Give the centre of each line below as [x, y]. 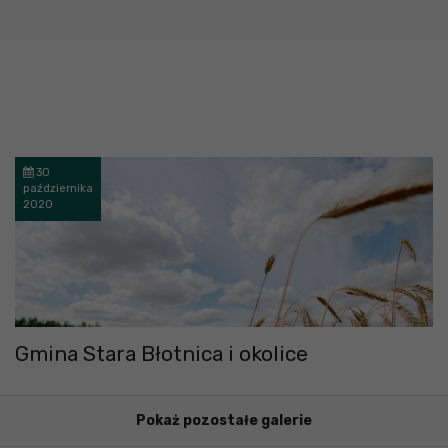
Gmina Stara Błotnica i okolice [161, 354]
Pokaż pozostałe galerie [224, 421]
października [58, 189]
